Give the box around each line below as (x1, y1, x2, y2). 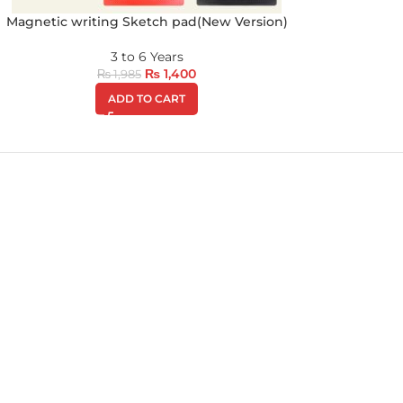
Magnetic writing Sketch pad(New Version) (5, 13, 288, 30)
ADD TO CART (108, 92, 185, 105)
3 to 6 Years (110, 49, 184, 65)
